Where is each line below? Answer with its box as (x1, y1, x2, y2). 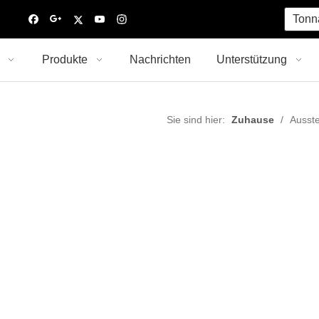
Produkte (42, 53, 88, 66)
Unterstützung (216, 53, 287, 66)
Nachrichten (129, 53, 191, 66)
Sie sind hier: (167, 114, 225, 125)
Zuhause (231, 114, 274, 125)
